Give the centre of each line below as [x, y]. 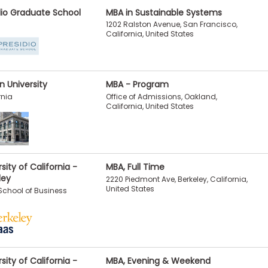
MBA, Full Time [135, 167]
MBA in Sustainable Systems [164, 12]
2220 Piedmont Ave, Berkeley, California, [176, 179]
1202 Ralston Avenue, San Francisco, [171, 25]
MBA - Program [137, 84]
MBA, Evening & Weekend [158, 261]
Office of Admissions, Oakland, [161, 96]
